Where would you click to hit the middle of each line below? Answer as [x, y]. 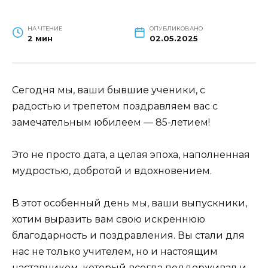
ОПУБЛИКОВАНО [176, 29]
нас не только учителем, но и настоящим [115, 252]
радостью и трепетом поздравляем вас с [115, 106]
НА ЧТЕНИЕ [45, 29]
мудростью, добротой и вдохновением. [113, 171]
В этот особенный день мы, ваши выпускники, [130, 203]
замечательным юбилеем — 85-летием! [112, 123]
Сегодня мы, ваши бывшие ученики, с [109, 90]
